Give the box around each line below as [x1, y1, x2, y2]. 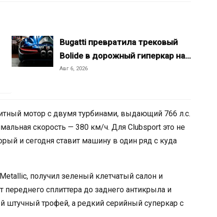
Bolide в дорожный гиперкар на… [60, 51, 191, 61]
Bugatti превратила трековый [60, 37, 178, 47]
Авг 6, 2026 [60, 65, 88, 72]
